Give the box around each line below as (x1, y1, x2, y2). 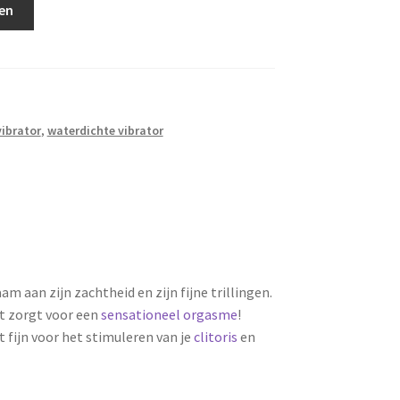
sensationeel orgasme (101, 304, 238, 323)
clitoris (194, 327, 238, 346)
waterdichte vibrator (46, 121, 163, 138)
